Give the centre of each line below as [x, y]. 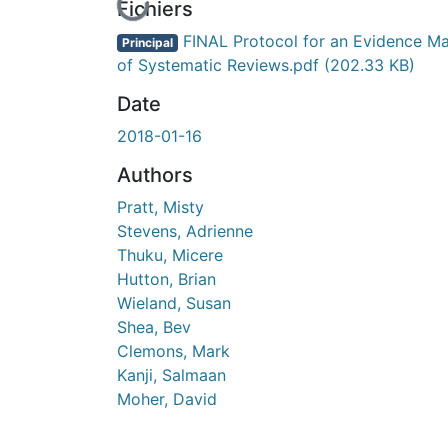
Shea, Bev [154, 326]
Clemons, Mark [173, 350]
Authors [155, 174]
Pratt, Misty [160, 206]
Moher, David [167, 398]
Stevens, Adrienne [185, 230]
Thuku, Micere [170, 254]
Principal [147, 42]
